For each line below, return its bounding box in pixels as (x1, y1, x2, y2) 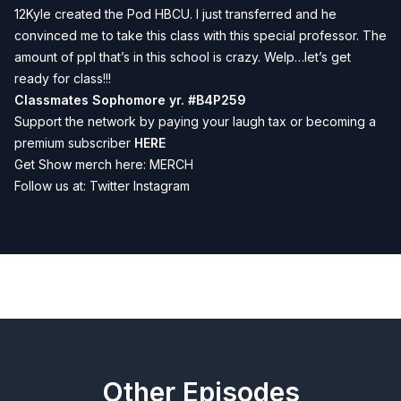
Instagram (133, 178, 190, 193)
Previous (32, 277, 97, 295)
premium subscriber (14, 135, 134, 150)
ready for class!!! (14, 71, 111, 86)
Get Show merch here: (14, 157, 149, 172)
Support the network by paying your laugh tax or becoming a (14, 114, 380, 129)
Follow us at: (14, 178, 90, 193)
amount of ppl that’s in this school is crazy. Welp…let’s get (14, 49, 351, 64)
